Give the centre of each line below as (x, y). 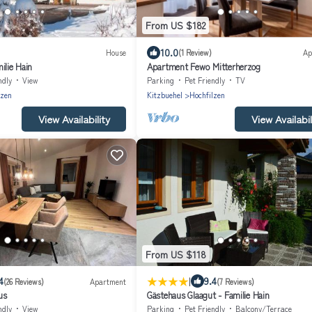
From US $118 (176, 254)
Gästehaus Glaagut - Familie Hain (208, 295)
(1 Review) (195, 53)
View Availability (74, 118)
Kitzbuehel (165, 94)
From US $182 (175, 25)
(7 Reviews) (235, 281)
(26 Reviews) (24, 281)
